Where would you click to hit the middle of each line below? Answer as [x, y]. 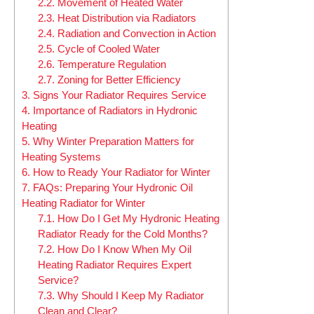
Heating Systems [61, 157]
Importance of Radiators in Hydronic [114, 111]
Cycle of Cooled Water [107, 49]
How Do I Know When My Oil [123, 250]
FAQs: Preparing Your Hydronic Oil [111, 188]
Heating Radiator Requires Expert [114, 265]
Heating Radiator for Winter [83, 203]
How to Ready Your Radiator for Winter [120, 172]
